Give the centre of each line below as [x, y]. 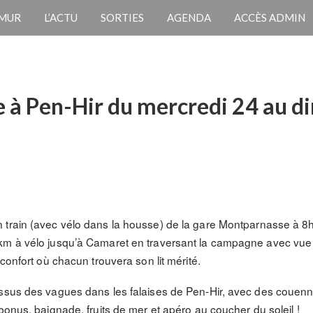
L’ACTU [61, 17]
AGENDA [189, 17]
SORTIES [122, 17]
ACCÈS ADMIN [270, 17]
